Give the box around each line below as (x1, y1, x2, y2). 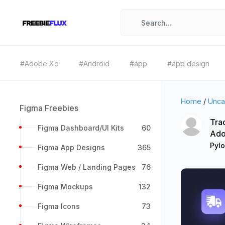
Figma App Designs (38, 143, 105, 152)
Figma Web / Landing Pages (38, 163, 136, 171)
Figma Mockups (38, 182, 93, 191)
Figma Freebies (20, 103, 78, 113)
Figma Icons (38, 202, 80, 210)
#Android (79, 59, 109, 68)
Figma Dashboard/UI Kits (38, 124, 124, 132)
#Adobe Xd (20, 59, 59, 68)
